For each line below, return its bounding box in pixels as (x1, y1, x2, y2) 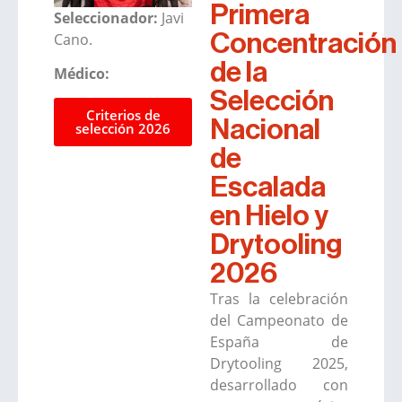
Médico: (54, 64, 109, 84)
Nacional (210, 116, 320, 145)
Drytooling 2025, (210, 354, 348, 374)
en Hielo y (210, 202, 328, 232)
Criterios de (85, 105, 161, 124)
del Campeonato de (210, 310, 348, 331)
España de (210, 332, 348, 353)
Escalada (210, 173, 326, 203)
